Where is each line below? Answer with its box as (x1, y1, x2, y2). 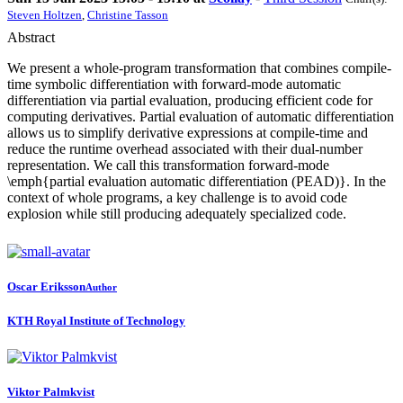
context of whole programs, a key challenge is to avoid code (7, 190, 347, 206)
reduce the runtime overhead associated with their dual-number (7, 141, 363, 157)
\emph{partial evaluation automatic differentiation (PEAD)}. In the (7, 174, 386, 190)
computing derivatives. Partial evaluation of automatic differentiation (7, 109, 394, 125)
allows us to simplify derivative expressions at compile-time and (7, 125, 368, 141)
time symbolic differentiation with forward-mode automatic (7, 76, 341, 93)
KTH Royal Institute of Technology (7, 314, 185, 328)
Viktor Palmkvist (7, 384, 94, 399)
